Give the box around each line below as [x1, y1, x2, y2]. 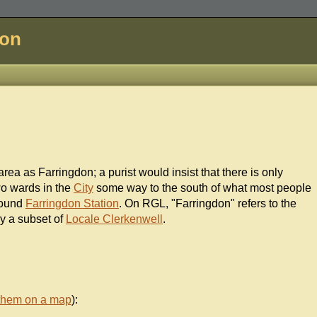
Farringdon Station [25, 197, 119, 210]
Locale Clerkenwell [65, 213, 163, 226]
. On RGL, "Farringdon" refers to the [118, 197, 296, 210]
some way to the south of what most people [93, 182, 311, 195]
